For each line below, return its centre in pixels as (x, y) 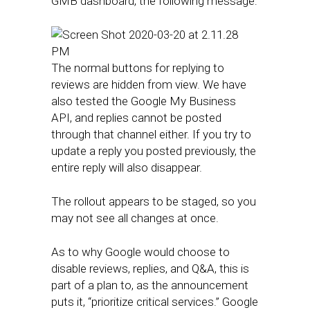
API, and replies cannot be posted (136, 118)
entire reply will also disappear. (127, 167)
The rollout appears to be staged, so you (154, 201)
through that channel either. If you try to (151, 134)
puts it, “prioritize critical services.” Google (155, 302)
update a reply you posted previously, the (154, 151)
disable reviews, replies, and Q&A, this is (150, 268)
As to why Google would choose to (140, 252)
